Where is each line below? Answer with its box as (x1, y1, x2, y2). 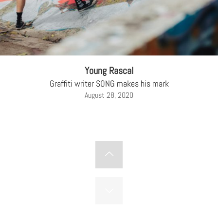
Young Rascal (85, 64, 133, 77)
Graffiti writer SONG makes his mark (49, 77, 169, 89)
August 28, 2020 (85, 90, 133, 100)
